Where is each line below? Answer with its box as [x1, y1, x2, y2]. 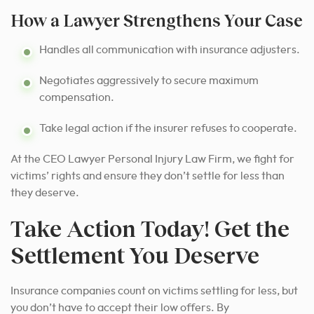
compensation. [39, 91, 114, 103]
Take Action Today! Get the [11, 214, 289, 242]
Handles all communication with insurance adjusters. [39, 43, 300, 55]
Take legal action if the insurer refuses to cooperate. [39, 122, 297, 134]
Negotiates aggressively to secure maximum [39, 74, 259, 86]
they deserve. [11, 186, 79, 198]
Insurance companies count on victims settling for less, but [11, 285, 298, 296]
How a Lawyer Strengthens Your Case [11, 9, 303, 30]
